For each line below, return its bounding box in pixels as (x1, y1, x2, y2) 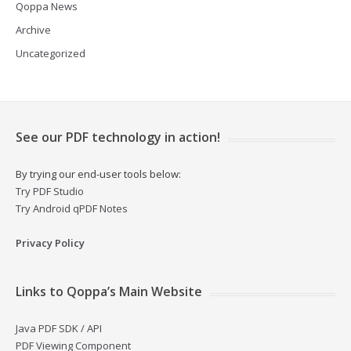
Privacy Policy (16, 236, 85, 250)
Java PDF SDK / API (16, 321, 102, 335)
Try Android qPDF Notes (16, 201, 128, 215)
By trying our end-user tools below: (16, 167, 181, 181)
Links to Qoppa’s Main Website (16, 283, 202, 300)
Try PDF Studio (16, 184, 84, 198)
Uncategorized (16, 46, 85, 60)
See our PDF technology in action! (16, 128, 220, 146)
